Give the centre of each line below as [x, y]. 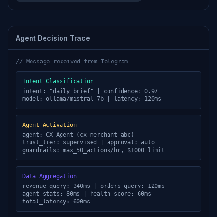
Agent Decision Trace [53, 38]
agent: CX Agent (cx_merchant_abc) [78, 135]
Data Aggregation [49, 176]
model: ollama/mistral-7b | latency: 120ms [92, 99]
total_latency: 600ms [56, 201]
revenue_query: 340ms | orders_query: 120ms [93, 186]
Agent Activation [49, 125]
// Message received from [58, 62]
